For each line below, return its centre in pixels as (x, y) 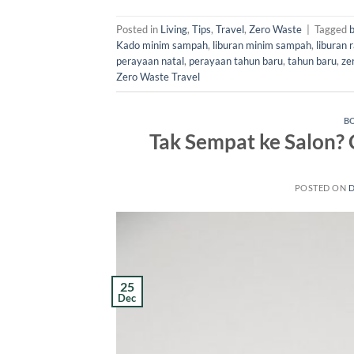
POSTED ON (322, 188)
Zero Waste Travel (158, 76)
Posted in (138, 29)
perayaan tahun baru (236, 60)
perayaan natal (150, 60)
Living (174, 29)
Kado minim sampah (162, 45)
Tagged (332, 29)
